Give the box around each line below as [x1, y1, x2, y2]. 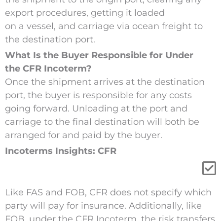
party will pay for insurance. [4, 200, 126, 212]
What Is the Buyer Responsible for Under [4, 50, 193, 61]
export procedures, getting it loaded [4, 7, 165, 19]
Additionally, [128, 200, 184, 212]
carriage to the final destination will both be [4, 116, 199, 128]
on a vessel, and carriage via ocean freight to [4, 21, 203, 32]
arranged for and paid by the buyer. [4, 130, 165, 141]
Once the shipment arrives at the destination [4, 76, 205, 88]
